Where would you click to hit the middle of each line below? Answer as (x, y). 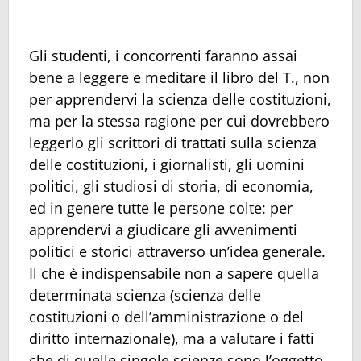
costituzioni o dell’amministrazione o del (166, 317)
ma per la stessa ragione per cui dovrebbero (179, 121)
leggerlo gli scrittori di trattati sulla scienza (173, 143)
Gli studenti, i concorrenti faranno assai (163, 56)
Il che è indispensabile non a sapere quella (174, 274)
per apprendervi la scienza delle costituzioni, (180, 100)
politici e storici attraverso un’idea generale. (177, 252)
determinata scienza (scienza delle (145, 295)
